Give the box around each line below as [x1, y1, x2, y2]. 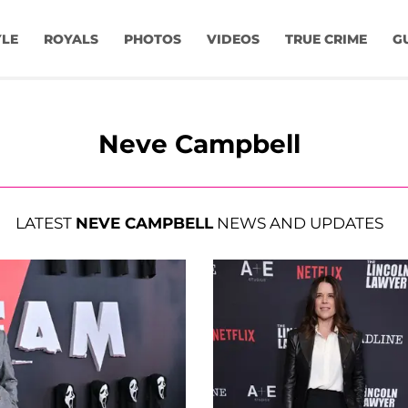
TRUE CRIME [284, 31, 367, 48]
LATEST [15, 214, 76, 233]
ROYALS [43, 31, 98, 48]
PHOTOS [123, 31, 181, 48]
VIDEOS [206, 31, 260, 48]
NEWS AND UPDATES [213, 214, 383, 233]
